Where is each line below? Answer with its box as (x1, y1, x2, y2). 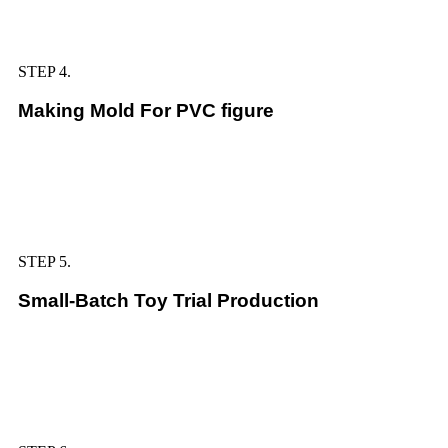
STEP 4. (18, 63, 71, 81)
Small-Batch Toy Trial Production (18, 290, 319, 312)
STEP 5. (18, 253, 71, 271)
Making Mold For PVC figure (18, 100, 274, 122)
